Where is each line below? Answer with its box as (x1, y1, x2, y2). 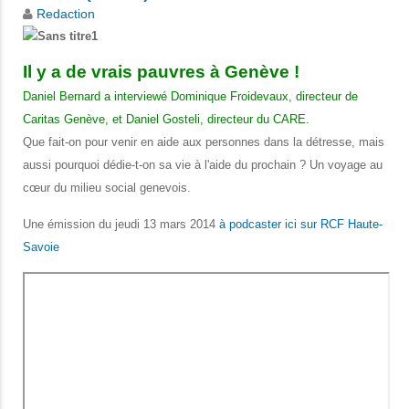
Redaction (37, 7, 95, 22)
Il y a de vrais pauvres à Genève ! (23, 62, 299, 82)
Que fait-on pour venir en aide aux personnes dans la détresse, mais (23, 135, 384, 150)
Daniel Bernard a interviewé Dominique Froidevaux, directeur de (23, 89, 358, 104)
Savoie (23, 240, 59, 255)
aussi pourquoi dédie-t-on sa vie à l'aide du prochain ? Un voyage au (23, 158, 383, 173)
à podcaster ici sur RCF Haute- (219, 217, 383, 232)
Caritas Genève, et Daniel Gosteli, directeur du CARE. (23, 112, 309, 127)
